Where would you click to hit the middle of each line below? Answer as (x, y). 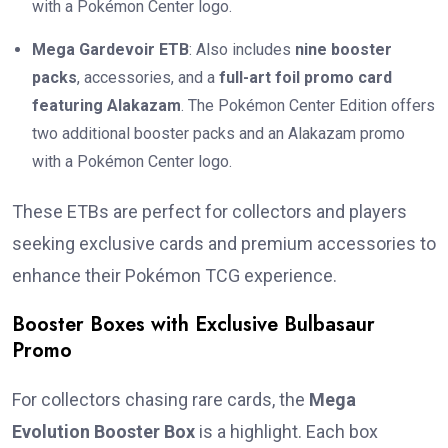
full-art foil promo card (305, 78)
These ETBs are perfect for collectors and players (209, 212)
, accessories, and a (148, 78)
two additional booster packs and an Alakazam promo (218, 134)
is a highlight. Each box (286, 432)
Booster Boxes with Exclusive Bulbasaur (193, 325)
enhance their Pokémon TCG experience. (174, 276)
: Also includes (242, 50)
